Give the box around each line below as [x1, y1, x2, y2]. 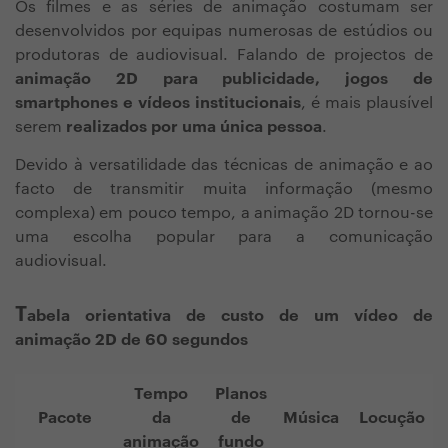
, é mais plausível [301, 95, 433, 112]
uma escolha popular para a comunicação [15, 229, 433, 246]
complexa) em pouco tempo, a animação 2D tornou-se [15, 205, 433, 222]
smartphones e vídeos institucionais [15, 95, 301, 112]
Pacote [38, 410, 92, 427]
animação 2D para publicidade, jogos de [15, 71, 433, 88]
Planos [215, 386, 267, 403]
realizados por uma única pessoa [66, 119, 322, 136]
